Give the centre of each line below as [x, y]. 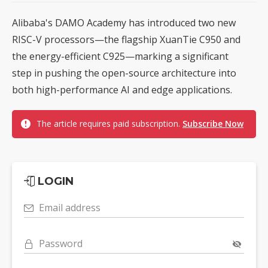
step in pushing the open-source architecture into [124, 73]
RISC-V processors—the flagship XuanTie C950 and [126, 39]
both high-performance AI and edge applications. [122, 89]
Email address [70, 207]
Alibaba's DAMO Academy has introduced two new [124, 22]
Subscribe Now [213, 123]
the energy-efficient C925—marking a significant [120, 56]
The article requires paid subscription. [109, 123]
